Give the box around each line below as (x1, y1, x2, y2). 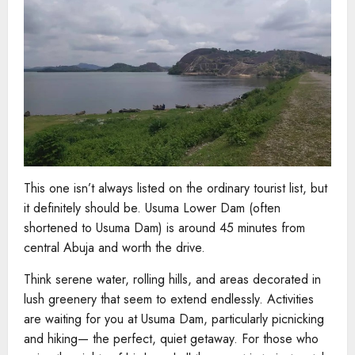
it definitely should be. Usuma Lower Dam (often (24, 199, 281, 218)
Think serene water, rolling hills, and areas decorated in (24, 270, 321, 289)
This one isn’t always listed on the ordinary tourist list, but (24, 179, 327, 198)
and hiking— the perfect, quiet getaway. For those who (24, 330, 319, 349)
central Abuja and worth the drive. (24, 239, 205, 258)
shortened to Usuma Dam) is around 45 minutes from (24, 219, 305, 238)
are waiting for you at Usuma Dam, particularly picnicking (24, 310, 324, 329)
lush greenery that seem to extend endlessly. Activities (24, 290, 314, 309)
